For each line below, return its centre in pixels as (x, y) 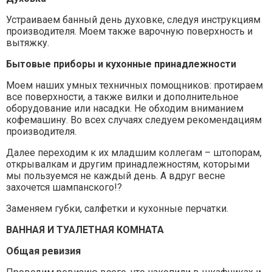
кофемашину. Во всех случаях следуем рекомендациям (134, 120)
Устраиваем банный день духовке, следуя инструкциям (133, 19)
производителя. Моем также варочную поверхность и (129, 31)
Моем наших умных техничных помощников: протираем (134, 85)
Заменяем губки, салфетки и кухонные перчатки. (117, 208)
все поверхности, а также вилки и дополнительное (122, 97)
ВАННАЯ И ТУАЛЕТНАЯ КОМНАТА (85, 229)
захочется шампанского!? (64, 187)
